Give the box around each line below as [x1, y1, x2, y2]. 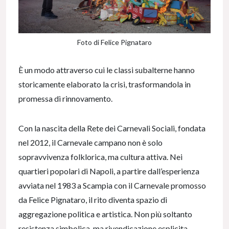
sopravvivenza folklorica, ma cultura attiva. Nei [18, 152, 182, 162]
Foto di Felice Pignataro [77, 38, 152, 47]
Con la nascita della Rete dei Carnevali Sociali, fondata [18, 123, 205, 133]
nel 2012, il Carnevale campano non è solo [18, 138, 163, 148]
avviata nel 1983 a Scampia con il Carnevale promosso [18, 180, 206, 191]
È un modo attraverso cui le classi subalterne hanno [18, 65, 195, 75]
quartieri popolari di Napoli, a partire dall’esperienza [18, 166, 199, 176]
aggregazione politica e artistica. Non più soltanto [18, 209, 192, 219]
